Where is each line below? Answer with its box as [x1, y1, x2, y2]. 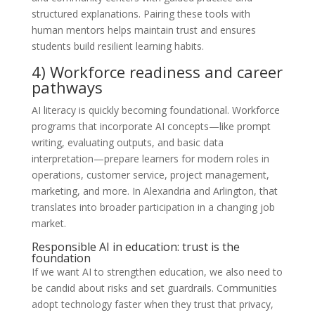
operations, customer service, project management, [31, 168, 269, 182]
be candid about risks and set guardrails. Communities [31, 281, 277, 295]
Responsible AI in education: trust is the [31, 239, 240, 255]
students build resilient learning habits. [31, 39, 204, 53]
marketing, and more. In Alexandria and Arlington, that [31, 184, 278, 198]
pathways [31, 77, 103, 98]
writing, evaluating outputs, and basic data [31, 136, 224, 150]
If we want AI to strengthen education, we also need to [31, 265, 283, 279]
